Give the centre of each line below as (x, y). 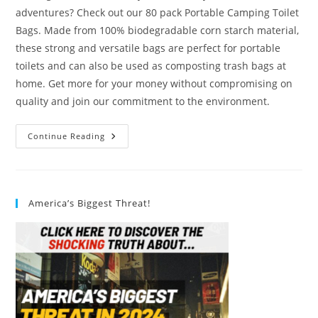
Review (124, 195)
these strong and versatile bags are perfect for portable (148, 48)
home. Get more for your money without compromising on (154, 83)
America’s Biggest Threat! (90, 203)
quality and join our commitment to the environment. (143, 101)
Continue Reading (67, 136)
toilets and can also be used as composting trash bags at (151, 65)
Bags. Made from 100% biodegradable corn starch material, (158, 30)
